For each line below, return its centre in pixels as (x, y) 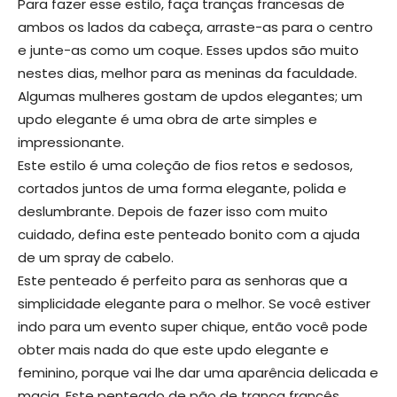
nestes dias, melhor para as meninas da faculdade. (187, 74)
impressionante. (71, 143)
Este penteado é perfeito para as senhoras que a (183, 281)
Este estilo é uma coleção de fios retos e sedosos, (185, 166)
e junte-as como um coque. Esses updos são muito (188, 51)
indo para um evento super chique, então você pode (193, 327)
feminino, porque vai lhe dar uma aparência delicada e (198, 373)
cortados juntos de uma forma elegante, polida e (182, 189)
